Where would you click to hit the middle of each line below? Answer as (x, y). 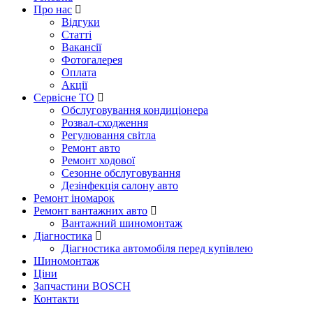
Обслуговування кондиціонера (135, 110)
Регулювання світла (109, 135)
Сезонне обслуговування (121, 173)
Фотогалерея (92, 60)
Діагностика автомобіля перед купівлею (157, 248)
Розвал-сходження (105, 123)
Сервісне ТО (64, 97)
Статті (77, 35)
